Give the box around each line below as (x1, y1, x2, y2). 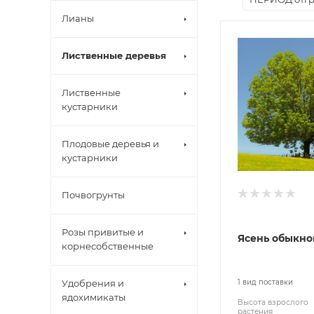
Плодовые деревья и (62, 138, 159, 149)
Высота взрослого (238, 298, 308, 308)
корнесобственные (62, 240, 153, 252)
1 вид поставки (238, 278, 293, 287)
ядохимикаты (62, 292, 125, 303)
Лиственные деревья (62, 50, 166, 61)
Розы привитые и (62, 226, 144, 238)
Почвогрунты (62, 189, 125, 200)
